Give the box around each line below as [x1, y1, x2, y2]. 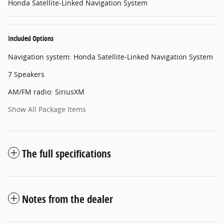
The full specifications [22, 146, 111, 160]
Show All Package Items [8, 104, 86, 114]
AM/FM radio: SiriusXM [8, 86, 84, 96]
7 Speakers [8, 69, 44, 79]
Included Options [8, 33, 53, 43]
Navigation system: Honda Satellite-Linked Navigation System [8, 51, 213, 61]
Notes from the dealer [22, 191, 113, 206]
